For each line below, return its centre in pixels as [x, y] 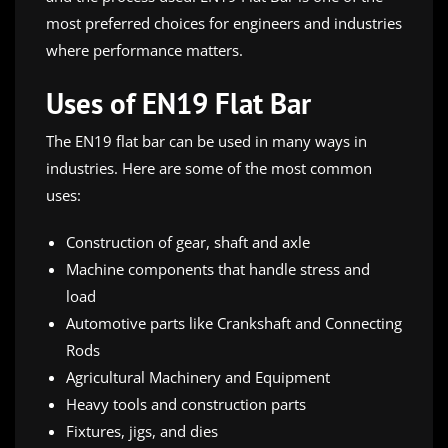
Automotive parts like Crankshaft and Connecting [234, 323]
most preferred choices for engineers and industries [224, 23]
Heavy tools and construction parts [186, 404]
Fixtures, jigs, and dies [142, 431]
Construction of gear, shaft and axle [188, 242]
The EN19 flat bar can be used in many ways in [206, 141]
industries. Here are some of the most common [209, 168]
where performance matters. [144, 50]
